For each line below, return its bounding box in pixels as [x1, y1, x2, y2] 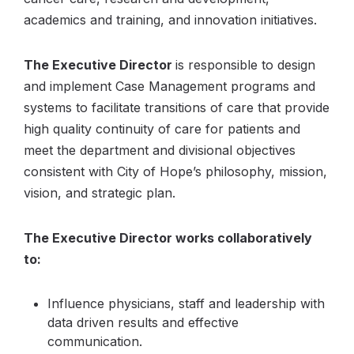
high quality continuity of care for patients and [24, 121, 300, 137]
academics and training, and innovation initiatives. [24, 12, 317, 28]
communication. [47, 333, 142, 349]
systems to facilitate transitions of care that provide [24, 100, 330, 115]
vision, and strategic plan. [24, 185, 175, 201]
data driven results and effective [47, 314, 239, 330]
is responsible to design [175, 57, 315, 73]
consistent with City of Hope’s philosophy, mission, [24, 164, 327, 179]
